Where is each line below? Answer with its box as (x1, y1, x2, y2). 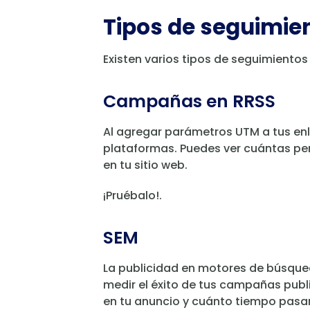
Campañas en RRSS (103, 89, 275, 114)
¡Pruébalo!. (103, 188, 162, 204)
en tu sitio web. (103, 157, 188, 174)
